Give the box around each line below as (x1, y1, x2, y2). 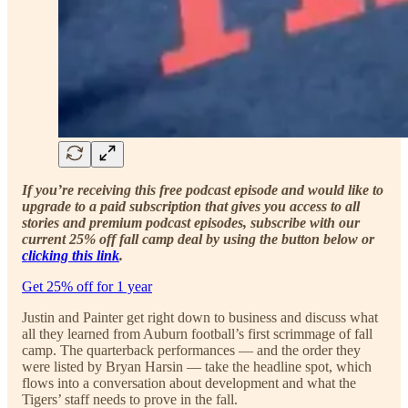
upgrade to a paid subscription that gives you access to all (22, 198, 360, 214)
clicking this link (22, 247, 119, 263)
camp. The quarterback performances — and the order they (22, 342, 361, 358)
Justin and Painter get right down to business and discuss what (22, 309, 378, 325)
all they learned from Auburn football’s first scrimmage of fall (22, 325, 372, 342)
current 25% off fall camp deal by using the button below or (22, 230, 374, 247)
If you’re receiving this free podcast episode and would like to (22, 181, 383, 198)
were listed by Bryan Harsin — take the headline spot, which (22, 358, 372, 374)
